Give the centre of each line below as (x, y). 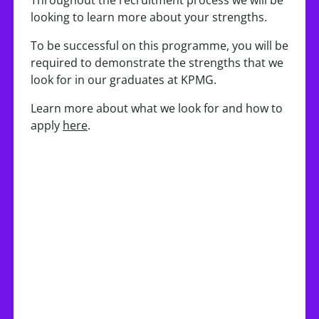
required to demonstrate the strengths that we (157, 63)
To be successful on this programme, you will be (159, 46)
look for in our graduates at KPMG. (124, 80)
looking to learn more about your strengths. (149, 17)
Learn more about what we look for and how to (157, 108)
